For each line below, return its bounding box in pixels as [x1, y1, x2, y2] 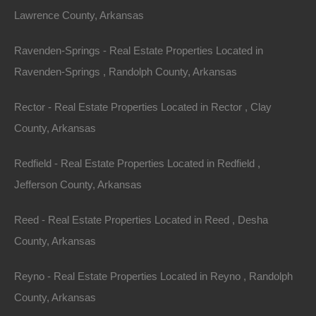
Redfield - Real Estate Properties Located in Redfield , [14, 157, 260, 169]
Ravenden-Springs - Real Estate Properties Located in [14, 44, 263, 56]
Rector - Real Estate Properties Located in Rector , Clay [14, 101, 272, 113]
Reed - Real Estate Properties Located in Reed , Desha [14, 214, 268, 226]
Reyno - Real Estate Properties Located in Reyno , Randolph [14, 270, 293, 282]
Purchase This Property [45, 14, 171, 28]
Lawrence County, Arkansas [14, 9, 144, 21]
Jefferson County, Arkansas [14, 178, 142, 190]
